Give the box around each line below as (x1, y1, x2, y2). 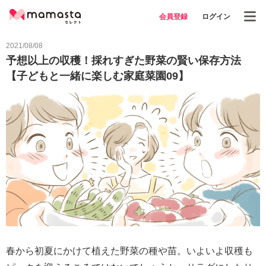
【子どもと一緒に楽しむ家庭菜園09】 (6, 70, 189, 82)
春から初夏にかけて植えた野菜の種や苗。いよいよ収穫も (6, 245, 253, 256)
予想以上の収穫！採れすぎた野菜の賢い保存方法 (6, 55, 241, 66)
